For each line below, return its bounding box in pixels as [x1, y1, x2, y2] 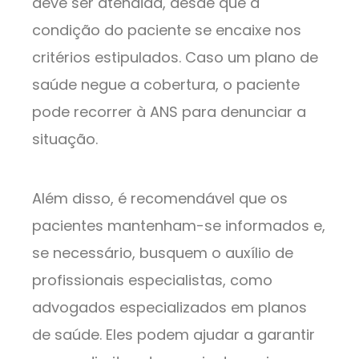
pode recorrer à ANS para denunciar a [32, 101, 306, 122]
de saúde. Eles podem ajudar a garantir [32, 324, 315, 345]
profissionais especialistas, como [32, 269, 272, 290]
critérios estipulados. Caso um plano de [32, 46, 318, 67]
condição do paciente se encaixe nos [32, 19, 301, 40]
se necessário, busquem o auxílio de [32, 242, 293, 263]
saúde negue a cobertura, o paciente [32, 74, 300, 95]
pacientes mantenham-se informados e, [32, 215, 325, 236]
